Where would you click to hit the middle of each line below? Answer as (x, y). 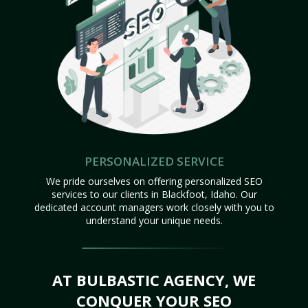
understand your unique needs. (154, 220)
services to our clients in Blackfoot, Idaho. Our (154, 194)
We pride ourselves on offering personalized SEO (154, 181)
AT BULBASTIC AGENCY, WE (154, 279)
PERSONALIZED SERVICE (154, 161)
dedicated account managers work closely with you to (154, 207)
